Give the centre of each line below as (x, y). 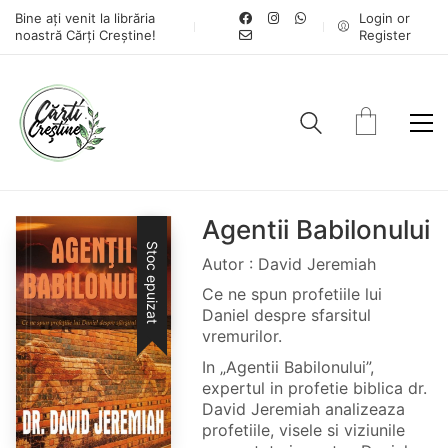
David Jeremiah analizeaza (303, 408)
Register (384, 35)
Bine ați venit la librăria (85, 18)
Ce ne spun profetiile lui (291, 294)
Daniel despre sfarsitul (286, 315)
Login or (384, 18)
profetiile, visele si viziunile (303, 429)
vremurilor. (241, 336)
